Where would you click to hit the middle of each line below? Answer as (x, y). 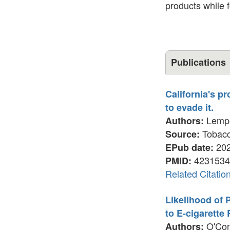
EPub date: (189, 147)
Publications (198, 62)
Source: (183, 134)
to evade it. (189, 107)
